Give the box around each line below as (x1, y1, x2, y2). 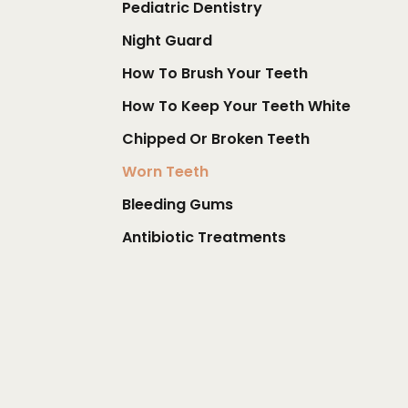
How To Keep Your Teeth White (122, 96, 351, 117)
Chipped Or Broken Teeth (122, 128, 310, 149)
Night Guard (122, 30, 212, 51)
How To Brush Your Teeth (122, 63, 308, 84)
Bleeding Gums (122, 194, 233, 215)
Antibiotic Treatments (122, 227, 286, 248)
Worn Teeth (122, 161, 209, 182)
